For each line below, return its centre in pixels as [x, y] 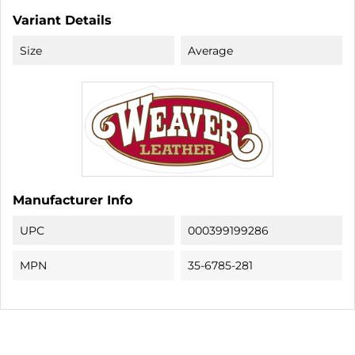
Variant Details [62, 20]
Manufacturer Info [73, 200]
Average [211, 50]
